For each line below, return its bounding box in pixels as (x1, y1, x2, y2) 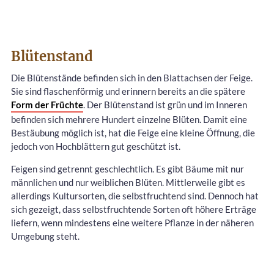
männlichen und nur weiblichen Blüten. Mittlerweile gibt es (11, 176, 245, 188)
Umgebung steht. (11, 230, 80, 242)
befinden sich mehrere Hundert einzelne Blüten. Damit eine (11, 113, 247, 125)
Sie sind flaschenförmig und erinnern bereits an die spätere (11, 85, 245, 97)
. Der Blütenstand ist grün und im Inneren (83, 98, 247, 110)
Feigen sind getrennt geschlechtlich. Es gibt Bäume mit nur (11, 163, 244, 174)
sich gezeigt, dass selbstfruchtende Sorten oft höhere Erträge (11, 203, 256, 215)
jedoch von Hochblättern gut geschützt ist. (11, 140, 180, 152)
